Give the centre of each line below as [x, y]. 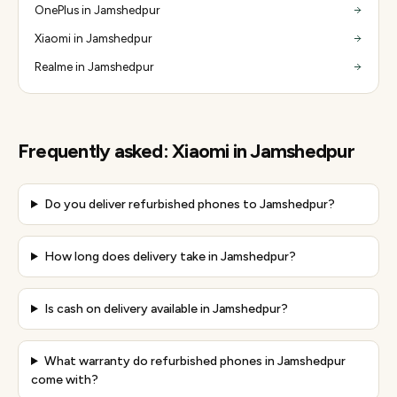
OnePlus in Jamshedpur [97, 10]
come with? [65, 380]
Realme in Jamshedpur [94, 66]
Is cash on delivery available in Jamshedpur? [166, 309]
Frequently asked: [95, 151]
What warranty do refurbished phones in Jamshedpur [195, 361]
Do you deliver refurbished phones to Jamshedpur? [189, 204]
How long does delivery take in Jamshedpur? [170, 257]
